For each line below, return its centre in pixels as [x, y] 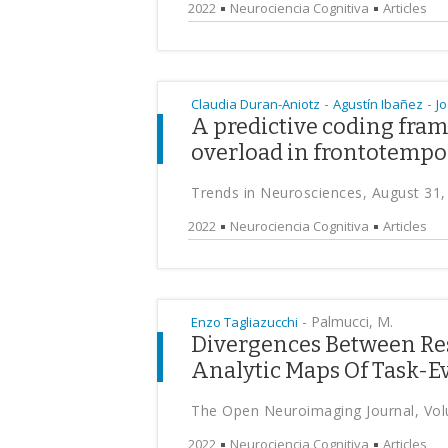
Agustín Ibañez [378, 104]
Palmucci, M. [350, 321]
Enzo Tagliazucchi [244, 322]
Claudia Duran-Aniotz [255, 104]
